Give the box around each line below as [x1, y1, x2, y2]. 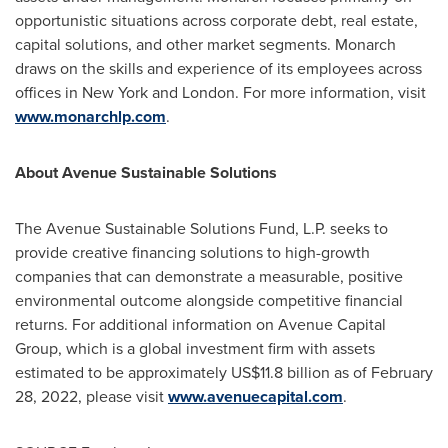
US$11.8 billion [231, 361, 330, 384]
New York [82, 81, 148, 104]
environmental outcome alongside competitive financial [15, 289, 403, 312]
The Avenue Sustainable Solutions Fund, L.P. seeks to [15, 217, 388, 240]
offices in [15, 81, 82, 104]
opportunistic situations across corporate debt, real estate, [15, 9, 418, 32]
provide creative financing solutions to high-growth [15, 241, 370, 264]
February [371, 361, 433, 384]
